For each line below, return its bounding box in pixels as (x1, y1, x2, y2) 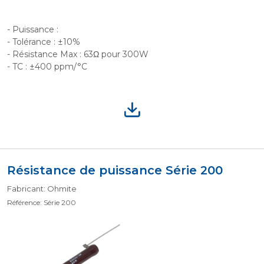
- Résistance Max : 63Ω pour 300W (7, 49, 148, 60)
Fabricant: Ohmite (7, 184, 77, 193)
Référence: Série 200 (7, 198, 76, 207)
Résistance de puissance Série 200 (7, 163, 223, 177)
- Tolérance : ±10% (7, 37, 80, 47)
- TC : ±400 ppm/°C (7, 61, 87, 72)
